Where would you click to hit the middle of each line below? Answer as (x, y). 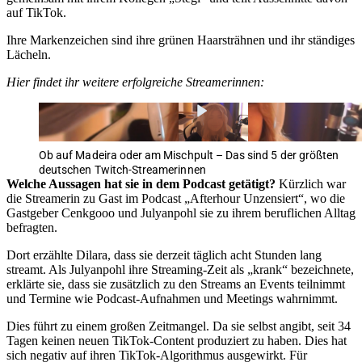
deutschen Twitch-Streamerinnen (122, 169)
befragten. (32, 227)
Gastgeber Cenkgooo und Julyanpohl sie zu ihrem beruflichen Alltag (181, 213)
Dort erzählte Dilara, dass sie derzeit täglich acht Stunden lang (164, 255)
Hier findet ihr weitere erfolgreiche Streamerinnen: (135, 82)
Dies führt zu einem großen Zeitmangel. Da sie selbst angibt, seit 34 (179, 326)
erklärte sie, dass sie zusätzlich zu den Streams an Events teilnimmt (176, 284)
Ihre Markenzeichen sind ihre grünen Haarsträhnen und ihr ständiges (181, 40)
